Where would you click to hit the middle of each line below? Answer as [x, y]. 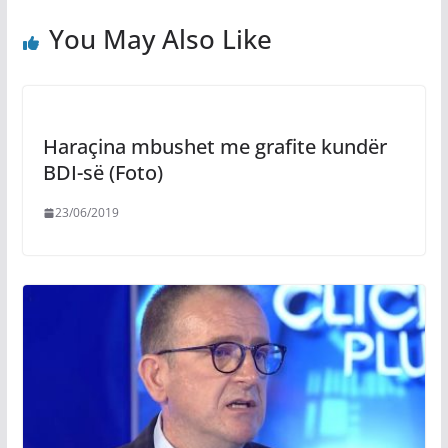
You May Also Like [160, 39]
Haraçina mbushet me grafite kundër [214, 146]
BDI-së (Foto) [102, 172]
